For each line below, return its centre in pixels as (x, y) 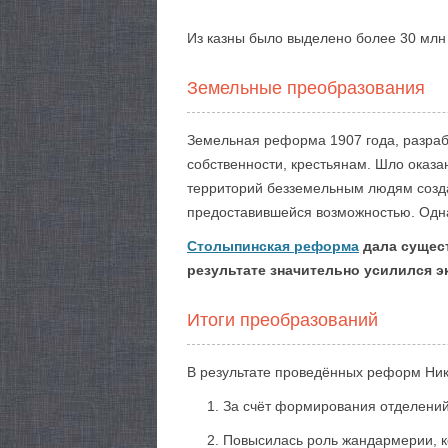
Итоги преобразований (282, 320)
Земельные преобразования (306, 88)
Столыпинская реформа (273, 246)
